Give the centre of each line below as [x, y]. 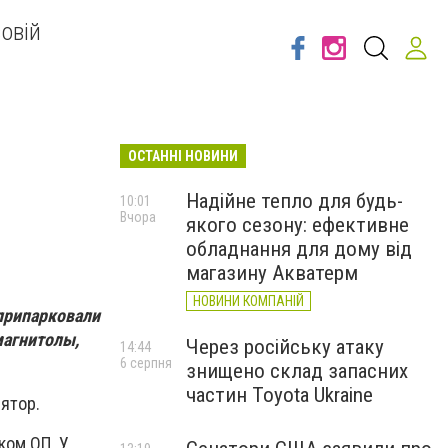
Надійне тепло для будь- [294, 201]
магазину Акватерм [272, 273]
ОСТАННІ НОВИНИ [183, 156]
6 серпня [146, 363]
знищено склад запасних [297, 371]
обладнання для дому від [299, 249]
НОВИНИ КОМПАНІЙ [248, 301]
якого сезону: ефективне [297, 225]
